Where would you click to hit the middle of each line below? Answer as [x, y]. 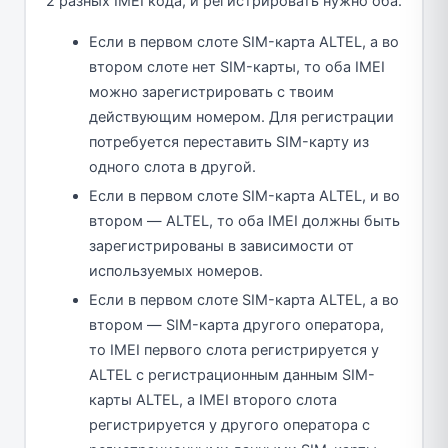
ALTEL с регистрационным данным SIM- [232, 375]
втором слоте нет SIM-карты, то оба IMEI [237, 67]
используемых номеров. [176, 271]
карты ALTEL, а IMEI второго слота [213, 400]
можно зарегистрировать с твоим [211, 92]
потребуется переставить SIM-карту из [229, 142]
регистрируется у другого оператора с [229, 425]
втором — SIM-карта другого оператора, [236, 325]
